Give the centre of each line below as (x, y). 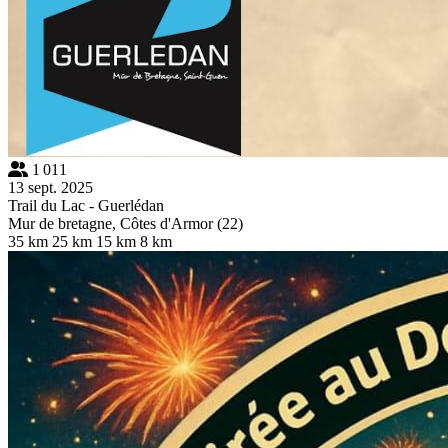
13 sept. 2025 (50, 187)
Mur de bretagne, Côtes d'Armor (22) (125, 223)
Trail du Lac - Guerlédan (86, 205)
